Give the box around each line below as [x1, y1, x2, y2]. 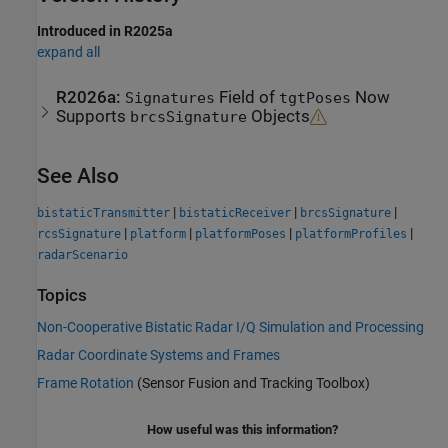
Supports [56, 107, 131, 127]
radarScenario [37, 248, 128, 263]
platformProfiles [295, 227, 407, 242]
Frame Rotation [37, 374, 134, 391]
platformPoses [195, 227, 286, 242]
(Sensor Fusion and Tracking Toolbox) [134, 374, 370, 391]
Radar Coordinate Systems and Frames [37, 346, 280, 363]
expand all [37, 43, 100, 60]
